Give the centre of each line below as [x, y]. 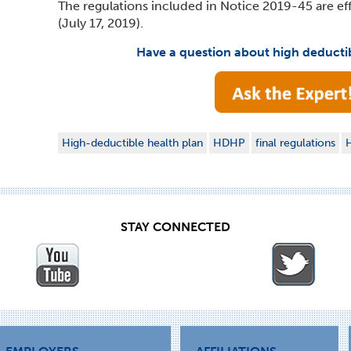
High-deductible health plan [133, 143]
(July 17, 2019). [103, 23]
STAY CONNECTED [175, 226]
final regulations [296, 143]
